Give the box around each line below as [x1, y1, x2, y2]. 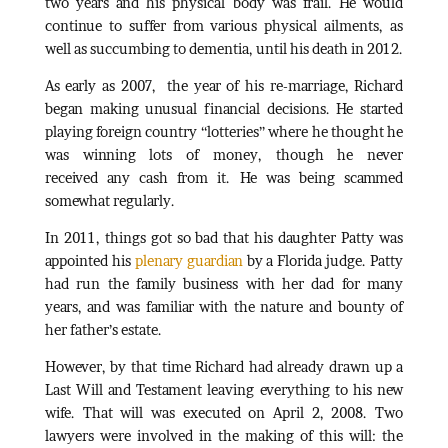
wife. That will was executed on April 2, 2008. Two [44, 403, 404, 421]
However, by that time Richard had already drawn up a [44, 357, 404, 375]
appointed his [44, 251, 135, 269]
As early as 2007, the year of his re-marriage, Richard [44, 76, 404, 94]
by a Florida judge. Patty [242, 251, 404, 269]
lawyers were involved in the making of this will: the [44, 426, 404, 444]
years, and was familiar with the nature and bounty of [44, 297, 404, 315]
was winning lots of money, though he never [44, 145, 404, 163]
